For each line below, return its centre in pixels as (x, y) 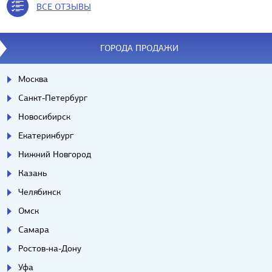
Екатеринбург (46, 135)
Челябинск (39, 192)
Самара (34, 229)
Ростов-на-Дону (50, 248)
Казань (32, 173)
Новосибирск (44, 116)
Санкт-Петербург (53, 97)
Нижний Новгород (55, 154)
